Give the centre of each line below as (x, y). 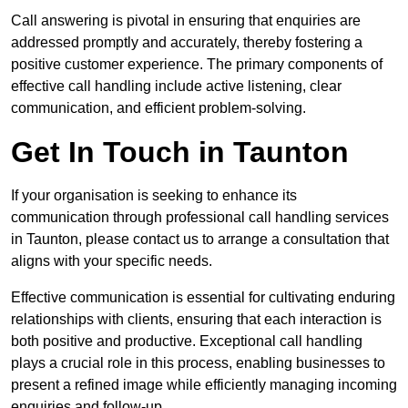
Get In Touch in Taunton (180, 153)
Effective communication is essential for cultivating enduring (203, 298)
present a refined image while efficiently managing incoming (204, 385)
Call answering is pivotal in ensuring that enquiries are (186, 21)
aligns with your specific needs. (112, 261)
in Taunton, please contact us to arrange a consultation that (200, 240)
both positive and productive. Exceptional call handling (187, 342)
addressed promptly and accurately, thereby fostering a (187, 43)
